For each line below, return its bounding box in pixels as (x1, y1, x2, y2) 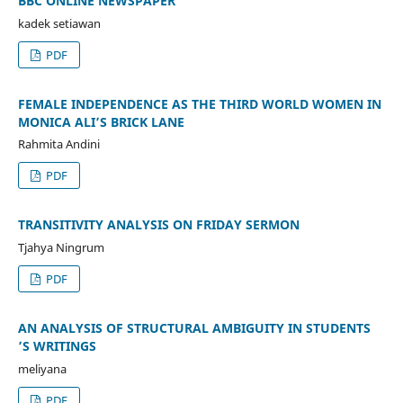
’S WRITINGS (17, 337, 96, 355)
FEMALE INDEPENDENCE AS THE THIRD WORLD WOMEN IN (17, 94, 381, 112)
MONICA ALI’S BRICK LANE (17, 112, 184, 130)
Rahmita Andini (17, 136, 100, 153)
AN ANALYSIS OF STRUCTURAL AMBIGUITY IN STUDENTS (17, 319, 371, 337)
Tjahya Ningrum (17, 239, 104, 256)
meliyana (17, 361, 67, 378)
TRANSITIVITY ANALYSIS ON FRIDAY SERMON (17, 216, 300, 234)
